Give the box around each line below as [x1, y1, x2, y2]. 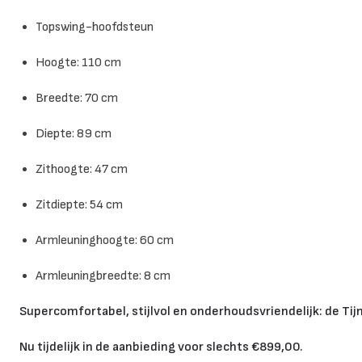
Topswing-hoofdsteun [36, 19, 154, 35]
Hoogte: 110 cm [36, 54, 121, 70]
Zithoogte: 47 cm [36, 161, 128, 177]
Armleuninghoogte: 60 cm [36, 232, 174, 248]
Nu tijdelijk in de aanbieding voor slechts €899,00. [19, 339, 303, 355]
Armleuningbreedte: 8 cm [36, 267, 170, 284]
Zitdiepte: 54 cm [36, 196, 123, 213]
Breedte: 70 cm [36, 90, 118, 106]
